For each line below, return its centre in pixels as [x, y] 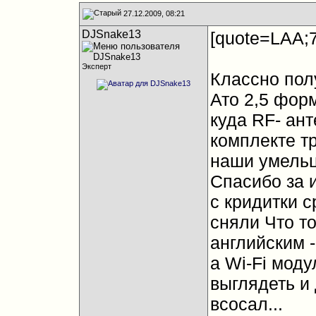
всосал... [246, 304]
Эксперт [96, 66]
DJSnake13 [111, 34]
